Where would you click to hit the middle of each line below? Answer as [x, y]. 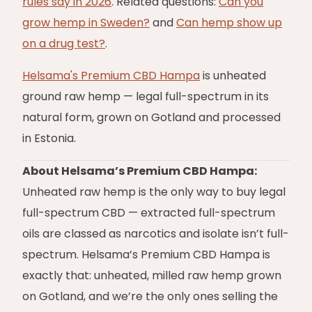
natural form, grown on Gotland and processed [151, 117]
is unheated [233, 76]
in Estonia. [49, 138]
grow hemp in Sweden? [86, 23]
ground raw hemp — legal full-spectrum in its [146, 96]
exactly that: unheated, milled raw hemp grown [152, 275]
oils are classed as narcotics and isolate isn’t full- [156, 234]
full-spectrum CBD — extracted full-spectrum [149, 213]
